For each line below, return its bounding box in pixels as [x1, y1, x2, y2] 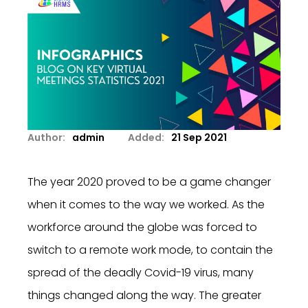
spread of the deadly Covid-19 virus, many [27, 265, 254, 280]
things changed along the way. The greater [27, 287, 261, 303]
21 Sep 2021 [171, 131, 227, 144]
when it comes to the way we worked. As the [27, 197, 265, 212]
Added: [128, 131, 164, 144]
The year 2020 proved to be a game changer [27, 174, 271, 190]
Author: [27, 131, 65, 144]
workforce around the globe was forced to [27, 219, 257, 235]
